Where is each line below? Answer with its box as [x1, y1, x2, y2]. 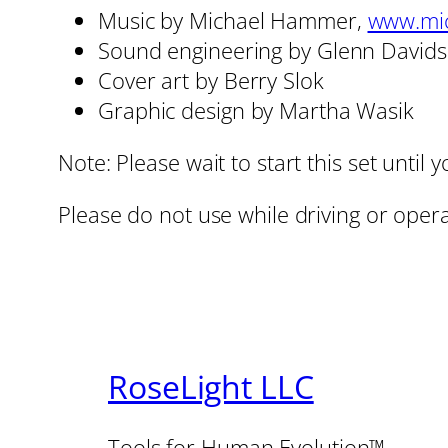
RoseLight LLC [108, 365, 314, 409]
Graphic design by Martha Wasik [98, 94, 414, 125]
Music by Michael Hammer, [98, 4, 368, 35]
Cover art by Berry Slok [98, 64, 324, 95]
